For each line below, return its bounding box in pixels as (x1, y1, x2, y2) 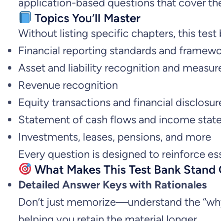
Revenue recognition (18, 78, 118, 92)
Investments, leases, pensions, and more (18, 130, 211, 144)
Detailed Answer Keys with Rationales (18, 178, 207, 191)
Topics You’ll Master (32, 10, 141, 25)
